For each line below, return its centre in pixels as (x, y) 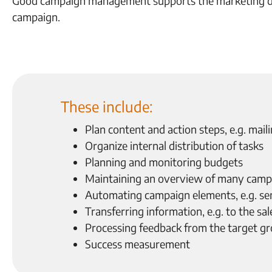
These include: (107, 106)
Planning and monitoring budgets (164, 162)
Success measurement (138, 244)
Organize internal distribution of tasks (174, 145)
